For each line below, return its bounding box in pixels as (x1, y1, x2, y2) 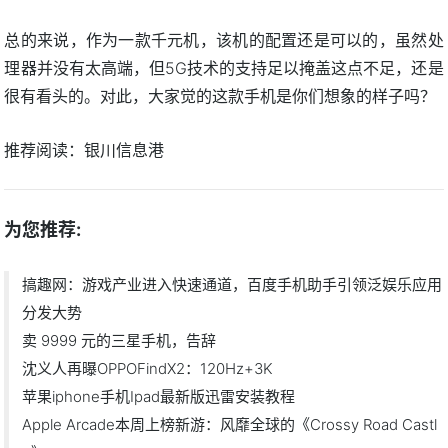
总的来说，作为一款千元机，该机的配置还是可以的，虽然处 (4, 29, 444, 50)
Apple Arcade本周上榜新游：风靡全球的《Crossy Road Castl (22, 414, 438, 434)
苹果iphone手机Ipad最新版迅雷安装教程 (22, 386, 296, 406)
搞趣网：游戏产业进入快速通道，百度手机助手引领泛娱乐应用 (22, 274, 443, 294)
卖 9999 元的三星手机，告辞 (22, 330, 217, 350)
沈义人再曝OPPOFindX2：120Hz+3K (22, 358, 274, 378)
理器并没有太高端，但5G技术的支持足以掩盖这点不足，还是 (4, 57, 444, 78)
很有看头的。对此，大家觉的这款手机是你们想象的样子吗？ (4, 85, 437, 106)
